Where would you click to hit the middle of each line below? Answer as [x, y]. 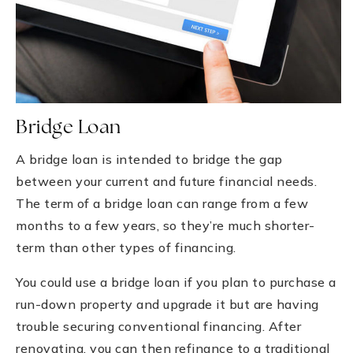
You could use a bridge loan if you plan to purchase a [176, 282]
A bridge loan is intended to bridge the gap [149, 159]
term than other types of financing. [126, 247]
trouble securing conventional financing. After [158, 326]
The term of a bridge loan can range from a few [162, 203]
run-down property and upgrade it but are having [167, 304]
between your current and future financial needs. [166, 181]
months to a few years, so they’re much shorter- [165, 225]
